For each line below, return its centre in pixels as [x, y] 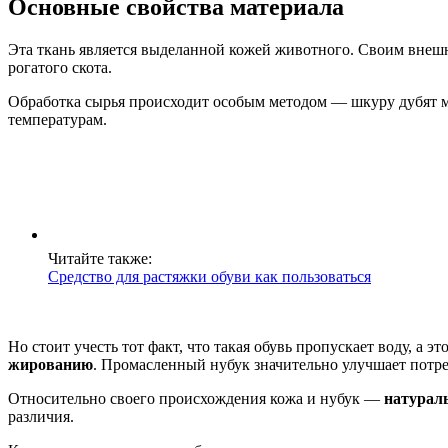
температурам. [57, 120]
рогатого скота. [60, 68]
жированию [50, 365]
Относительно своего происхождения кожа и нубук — [196, 399]
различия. [41, 417]
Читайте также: [100, 259]
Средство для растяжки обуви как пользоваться [209, 277]
